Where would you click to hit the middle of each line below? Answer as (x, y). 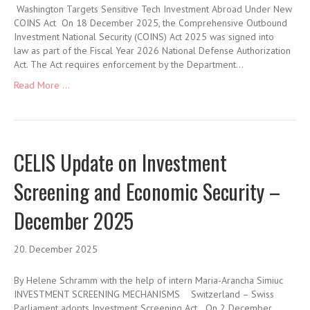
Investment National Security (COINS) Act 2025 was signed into (144, 37)
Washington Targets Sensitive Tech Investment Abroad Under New (153, 9)
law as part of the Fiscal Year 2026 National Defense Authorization (152, 51)
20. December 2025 (56, 249)
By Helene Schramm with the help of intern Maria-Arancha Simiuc (151, 281)
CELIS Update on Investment (120, 163)
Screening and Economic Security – (147, 192)
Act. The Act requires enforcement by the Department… (129, 65)
